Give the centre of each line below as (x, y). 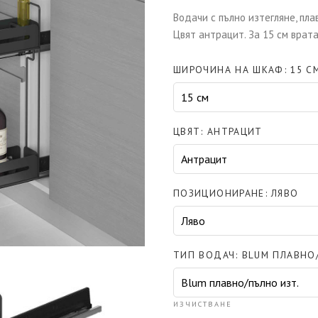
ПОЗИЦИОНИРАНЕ (219, 193)
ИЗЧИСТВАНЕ (203, 303)
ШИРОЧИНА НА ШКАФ (229, 69)
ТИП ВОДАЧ (204, 254)
